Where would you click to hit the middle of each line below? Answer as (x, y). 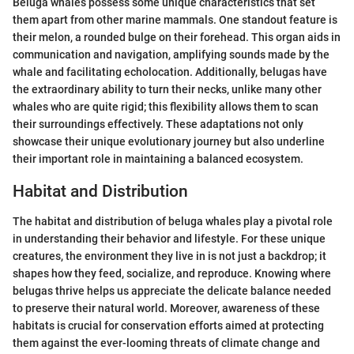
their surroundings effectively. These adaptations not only (158, 124)
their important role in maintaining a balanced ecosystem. (158, 158)
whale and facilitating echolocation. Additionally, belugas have (170, 72)
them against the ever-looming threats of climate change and (166, 343)
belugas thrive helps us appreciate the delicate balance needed (172, 291)
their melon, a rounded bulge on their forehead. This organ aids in (177, 37)
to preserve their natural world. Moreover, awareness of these (166, 309)
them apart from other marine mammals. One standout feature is (175, 19)
